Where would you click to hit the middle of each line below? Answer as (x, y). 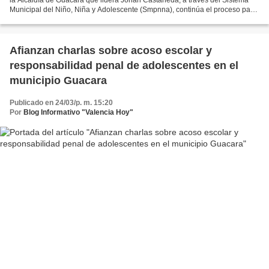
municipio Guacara (58, 80)
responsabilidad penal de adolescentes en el (124, 65)
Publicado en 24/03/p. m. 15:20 (61, 102)
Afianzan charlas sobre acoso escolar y (111, 50)
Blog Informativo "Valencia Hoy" (78, 112)
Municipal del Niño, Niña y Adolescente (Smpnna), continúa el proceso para (133, 9)
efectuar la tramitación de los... (59, 19)
